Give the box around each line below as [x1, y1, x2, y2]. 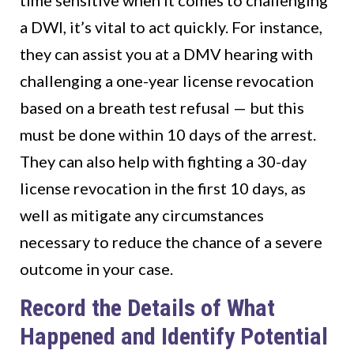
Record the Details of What [20, 294, 275, 322]
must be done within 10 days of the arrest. [20, 125, 316, 145]
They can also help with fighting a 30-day [20, 152, 307, 171]
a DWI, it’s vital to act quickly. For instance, [20, 17, 322, 37]
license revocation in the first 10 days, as [20, 179, 306, 198]
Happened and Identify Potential [20, 322, 328, 351]
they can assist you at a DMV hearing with [20, 44, 313, 64]
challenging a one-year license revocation [20, 71, 314, 91]
